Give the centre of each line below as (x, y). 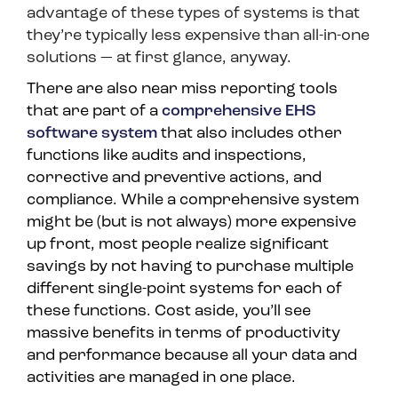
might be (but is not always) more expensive (191, 223)
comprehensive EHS (239, 112)
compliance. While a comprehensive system (193, 201)
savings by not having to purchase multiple (190, 267)
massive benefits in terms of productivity (183, 334)
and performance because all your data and (192, 356)
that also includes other (250, 134)
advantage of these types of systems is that (193, 14)
